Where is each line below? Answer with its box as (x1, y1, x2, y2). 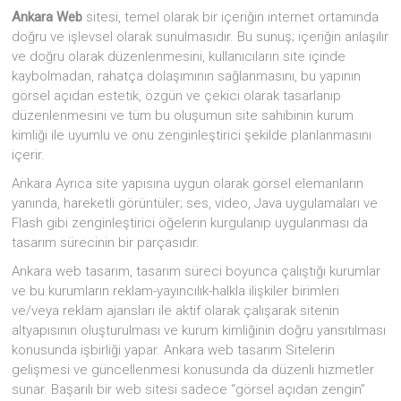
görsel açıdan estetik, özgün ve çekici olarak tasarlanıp (12, 87, 342, 104)
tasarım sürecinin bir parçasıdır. (12, 234, 200, 251)
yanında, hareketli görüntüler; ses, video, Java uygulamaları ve (12, 194, 379, 211)
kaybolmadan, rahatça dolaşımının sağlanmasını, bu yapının (12, 67, 362, 84)
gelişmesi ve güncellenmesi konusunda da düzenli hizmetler (12, 361, 375, 378)
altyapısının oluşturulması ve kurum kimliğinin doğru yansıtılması (12, 321, 387, 338)
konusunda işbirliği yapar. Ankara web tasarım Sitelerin (12, 341, 336, 358)
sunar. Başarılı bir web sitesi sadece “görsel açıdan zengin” (12, 380, 366, 397)
